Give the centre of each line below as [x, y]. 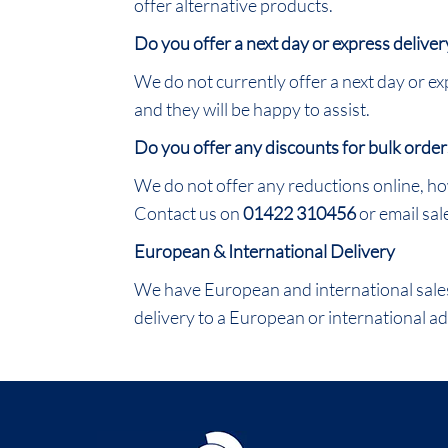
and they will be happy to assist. [252, 109]
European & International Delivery [265, 251]
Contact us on [189, 213]
